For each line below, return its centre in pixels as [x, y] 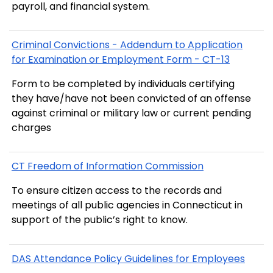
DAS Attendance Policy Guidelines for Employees [128, 258]
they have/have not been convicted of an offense [131, 98]
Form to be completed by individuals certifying [123, 83]
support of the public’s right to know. [100, 220]
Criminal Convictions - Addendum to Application [127, 44]
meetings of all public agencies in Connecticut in [127, 205]
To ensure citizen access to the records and [117, 191]
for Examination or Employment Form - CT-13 [121, 59]
